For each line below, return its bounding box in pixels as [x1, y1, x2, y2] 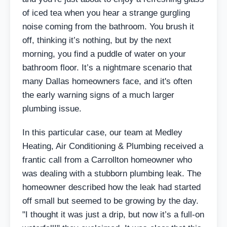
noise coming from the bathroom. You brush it [22, 21, 194, 31]
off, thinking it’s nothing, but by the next [22, 35, 171, 45]
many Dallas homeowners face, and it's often [22, 76, 192, 86]
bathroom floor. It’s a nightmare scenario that [22, 62, 192, 72]
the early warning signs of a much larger [22, 90, 174, 100]
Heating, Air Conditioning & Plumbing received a [22, 141, 203, 151]
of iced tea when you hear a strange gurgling [22, 8, 190, 18]
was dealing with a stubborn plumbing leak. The [22, 168, 201, 178]
